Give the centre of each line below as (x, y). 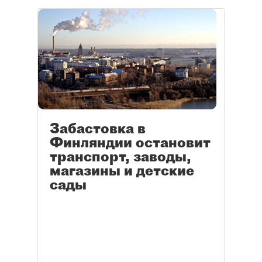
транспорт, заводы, (120, 156)
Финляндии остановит (130, 142)
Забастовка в (98, 128)
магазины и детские (122, 170)
